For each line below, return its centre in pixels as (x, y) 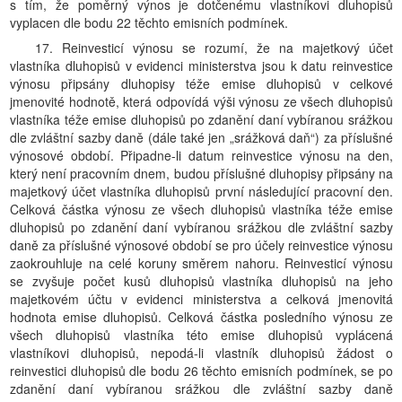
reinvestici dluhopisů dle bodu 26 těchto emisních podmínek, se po (201, 371)
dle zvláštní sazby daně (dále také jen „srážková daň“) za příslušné (201, 137)
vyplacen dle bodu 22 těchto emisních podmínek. (149, 22)
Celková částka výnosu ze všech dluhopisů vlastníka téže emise (201, 209)
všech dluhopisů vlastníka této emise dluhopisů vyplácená (201, 335)
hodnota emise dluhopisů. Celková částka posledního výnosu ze (201, 317)
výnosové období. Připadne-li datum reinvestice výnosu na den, (201, 155)
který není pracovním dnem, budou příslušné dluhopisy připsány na (201, 173)
